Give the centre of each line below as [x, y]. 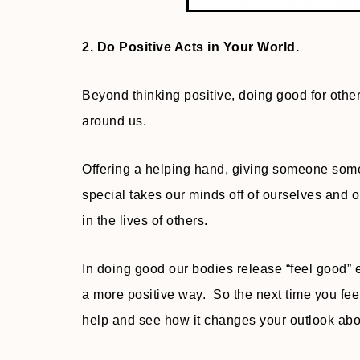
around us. [114, 121]
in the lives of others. [145, 221]
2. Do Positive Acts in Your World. [190, 47]
